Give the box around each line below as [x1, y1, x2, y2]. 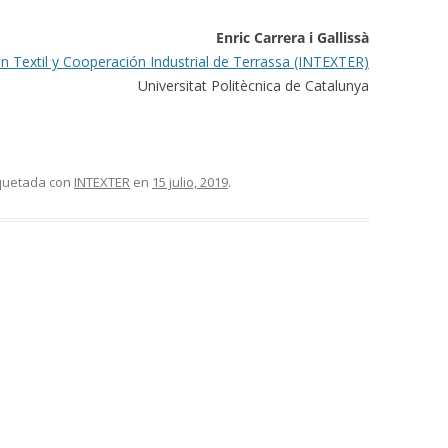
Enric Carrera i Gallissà [215, 28, 369, 48]
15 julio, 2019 [152, 173, 228, 192]
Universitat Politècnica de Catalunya [137, 76, 369, 96]
